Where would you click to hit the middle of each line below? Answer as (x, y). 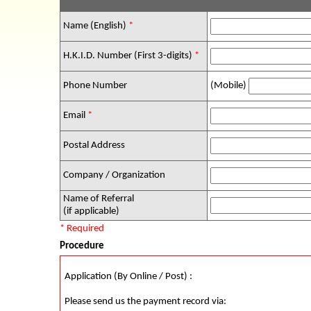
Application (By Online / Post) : (128, 276)
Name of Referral (98, 199)
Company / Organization (113, 175)
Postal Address (93, 145)
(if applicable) (90, 211)
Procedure (82, 246)
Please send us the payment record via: (145, 301)
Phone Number (94, 86)
